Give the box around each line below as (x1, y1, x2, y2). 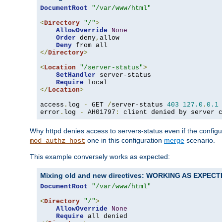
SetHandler (56, 71, 96, 79)
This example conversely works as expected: (30, 153, 170, 161)
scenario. (184, 136, 215, 145)
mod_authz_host (30, 137, 85, 145)
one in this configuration (85, 136, 164, 145)
